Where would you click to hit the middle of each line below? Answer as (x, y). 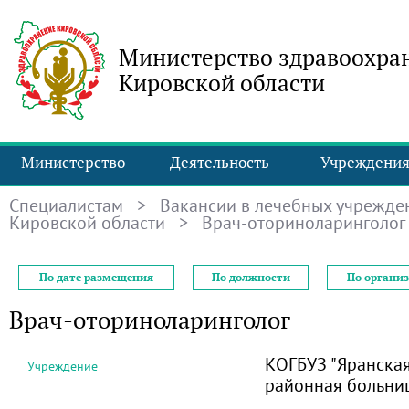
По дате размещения (96, 277)
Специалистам (66, 205)
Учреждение (63, 366)
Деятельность (219, 163)
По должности (251, 277)
